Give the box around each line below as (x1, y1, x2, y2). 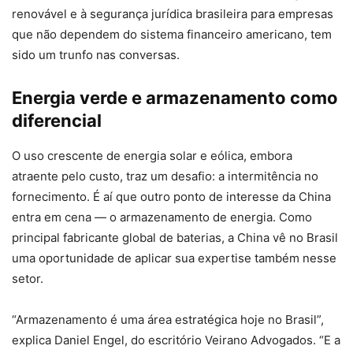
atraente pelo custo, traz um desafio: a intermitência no (12, 168, 318, 184)
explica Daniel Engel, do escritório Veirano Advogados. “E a (12, 332, 340, 347)
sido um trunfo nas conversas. (12, 46, 180, 62)
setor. (12, 270, 43, 286)
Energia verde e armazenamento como (12, 87, 338, 108)
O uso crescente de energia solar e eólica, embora (12, 147, 292, 163)
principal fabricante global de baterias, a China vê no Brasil (12, 229, 338, 245)
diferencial (12, 110, 102, 131)
